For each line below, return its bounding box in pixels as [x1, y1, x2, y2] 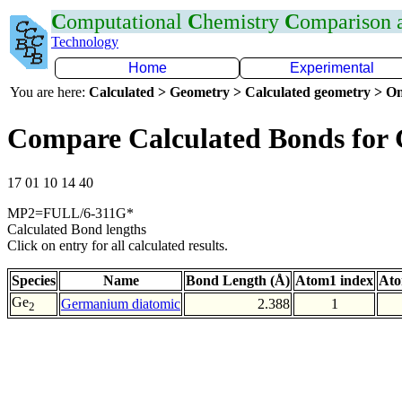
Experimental [290, 60, 374, 75]
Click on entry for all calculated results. [7, 237, 228, 253]
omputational [66, 10, 188, 33]
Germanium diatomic [61, 295, 180, 311]
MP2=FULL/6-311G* [7, 205, 134, 221]
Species [12, 272, 56, 288]
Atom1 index [295, 272, 373, 288]
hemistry [203, 10, 284, 33]
